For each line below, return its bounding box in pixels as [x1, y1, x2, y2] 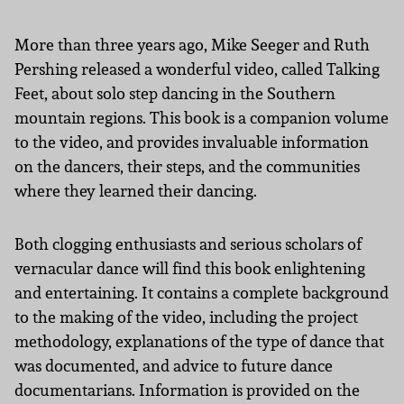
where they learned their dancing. [14, 179, 257, 203]
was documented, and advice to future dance [14, 353, 333, 378]
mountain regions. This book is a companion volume [14, 106, 389, 130]
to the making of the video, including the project [14, 305, 358, 329]
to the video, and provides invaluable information [14, 130, 369, 154]
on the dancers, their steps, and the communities [14, 154, 360, 179]
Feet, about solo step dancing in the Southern [14, 81, 335, 106]
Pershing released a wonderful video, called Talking [14, 57, 380, 81]
